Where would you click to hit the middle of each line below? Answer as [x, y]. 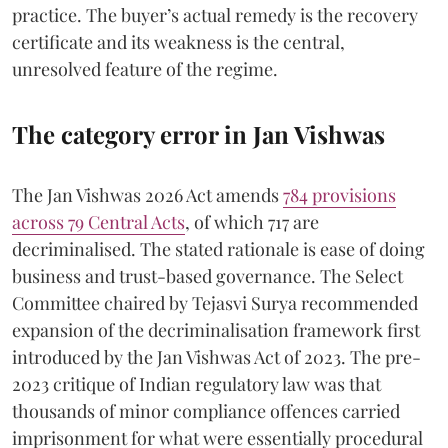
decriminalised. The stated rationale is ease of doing [218, 248]
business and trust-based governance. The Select [207, 275]
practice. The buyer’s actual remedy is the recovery [215, 14]
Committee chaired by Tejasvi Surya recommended [215, 302]
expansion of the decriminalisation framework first [216, 329]
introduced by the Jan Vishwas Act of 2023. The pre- [216, 356]
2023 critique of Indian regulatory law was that [196, 383]
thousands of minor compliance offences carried [206, 410]
